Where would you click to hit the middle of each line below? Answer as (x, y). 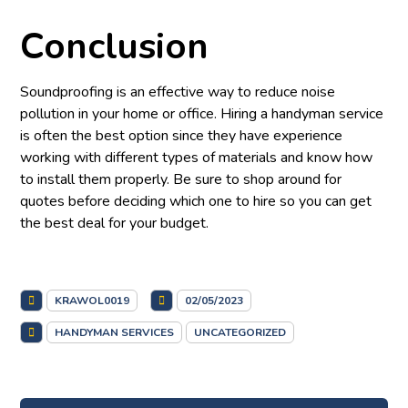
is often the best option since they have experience (182, 136)
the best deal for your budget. (115, 223)
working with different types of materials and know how (197, 158)
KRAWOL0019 (92, 301)
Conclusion (115, 46)
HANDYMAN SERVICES (115, 332)
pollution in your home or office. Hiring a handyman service (202, 114)
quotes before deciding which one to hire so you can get (196, 201)
